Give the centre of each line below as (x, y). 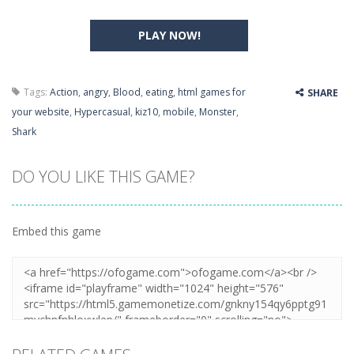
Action (64, 92)
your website (41, 112)
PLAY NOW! (169, 35)
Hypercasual (102, 112)
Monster (218, 112)
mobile (179, 112)
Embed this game (56, 231)
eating (159, 92)
